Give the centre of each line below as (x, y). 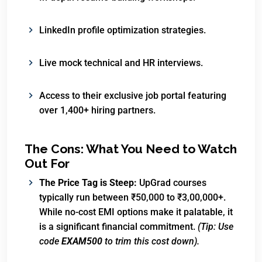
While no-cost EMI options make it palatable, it (136, 212)
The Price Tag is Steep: (88, 183)
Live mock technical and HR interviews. (121, 63)
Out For (47, 163)
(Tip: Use (216, 227)
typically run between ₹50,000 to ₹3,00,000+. (132, 197)
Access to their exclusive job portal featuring (133, 96)
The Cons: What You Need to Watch (131, 149)
